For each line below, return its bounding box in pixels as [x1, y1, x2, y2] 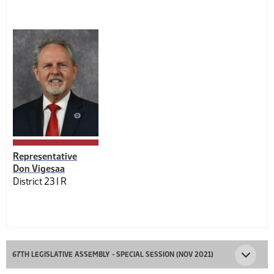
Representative [13, 150, 77, 162]
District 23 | [13, 176, 61, 187]
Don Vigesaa [13, 163, 65, 174]
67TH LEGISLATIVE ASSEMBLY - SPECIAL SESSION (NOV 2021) [12, 250, 213, 259]
